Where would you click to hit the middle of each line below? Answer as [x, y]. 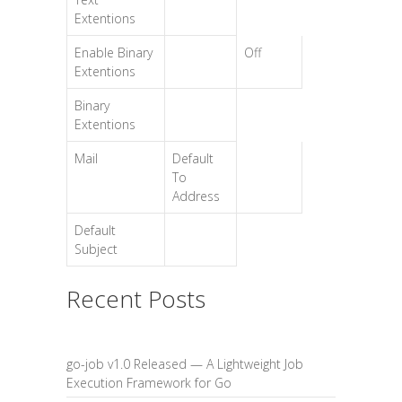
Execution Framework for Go [149, 383]
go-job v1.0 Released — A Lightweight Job [185, 364]
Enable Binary [114, 52]
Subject [96, 249]
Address [196, 196]
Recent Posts [136, 299]
